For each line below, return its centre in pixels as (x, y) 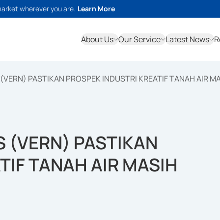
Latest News (187, 39)
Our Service (139, 39)
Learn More (96, 9)
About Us (97, 39)
